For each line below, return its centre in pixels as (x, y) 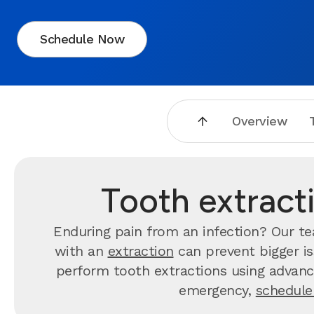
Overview (260, 121)
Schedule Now (82, 39)
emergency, (217, 290)
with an (81, 251)
